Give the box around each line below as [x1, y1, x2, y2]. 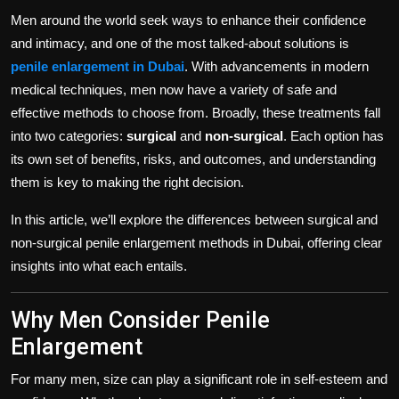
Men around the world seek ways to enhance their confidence [11, 12, 366, 28]
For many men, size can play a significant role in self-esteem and [11, 370, 387, 387]
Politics [13, 4, 61, 22]
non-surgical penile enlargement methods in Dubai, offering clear [11, 234, 382, 250]
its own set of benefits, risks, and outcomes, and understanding [11, 151, 376, 167]
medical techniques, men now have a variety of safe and [11, 81, 337, 97]
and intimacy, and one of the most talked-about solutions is [11, 35, 349, 51]
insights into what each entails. [11, 257, 187, 273]
